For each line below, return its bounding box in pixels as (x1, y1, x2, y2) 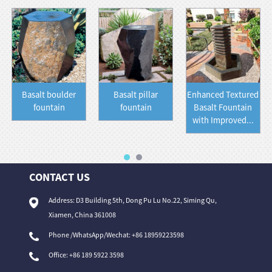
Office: (49, 250, 70, 260)
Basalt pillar (114, 89, 158, 100)
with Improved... (192, 114, 254, 126)
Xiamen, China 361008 (49, 210, 117, 220)
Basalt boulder (22, 89, 76, 100)
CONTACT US (29, 169, 90, 184)
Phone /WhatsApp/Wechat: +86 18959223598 (49, 230, 185, 240)
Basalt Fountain (194, 101, 253, 113)
